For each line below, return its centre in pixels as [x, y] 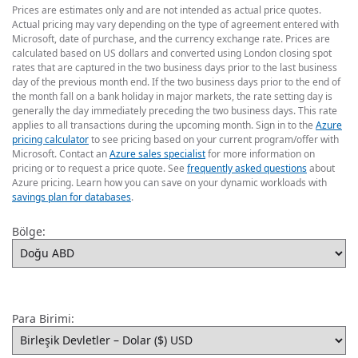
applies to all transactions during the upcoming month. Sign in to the [164, 125]
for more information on [260, 153]
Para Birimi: [43, 318]
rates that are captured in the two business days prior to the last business [175, 67]
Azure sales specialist [157, 153]
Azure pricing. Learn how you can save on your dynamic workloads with [169, 182]
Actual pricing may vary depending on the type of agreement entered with [175, 24]
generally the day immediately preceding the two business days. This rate [175, 110]
